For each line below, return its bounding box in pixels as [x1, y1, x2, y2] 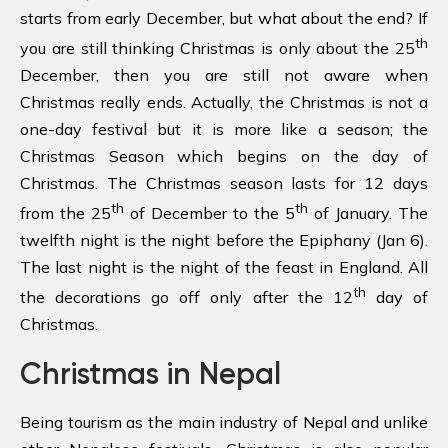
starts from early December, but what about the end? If [20, 7, 428, 28]
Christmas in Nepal [20, 356, 281, 393]
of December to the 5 [124, 203, 295, 224]
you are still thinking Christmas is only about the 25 [20, 37, 415, 58]
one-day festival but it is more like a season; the [20, 118, 428, 139]
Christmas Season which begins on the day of [20, 145, 428, 166]
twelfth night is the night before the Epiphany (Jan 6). [20, 230, 428, 251]
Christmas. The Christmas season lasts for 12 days [20, 172, 428, 193]
